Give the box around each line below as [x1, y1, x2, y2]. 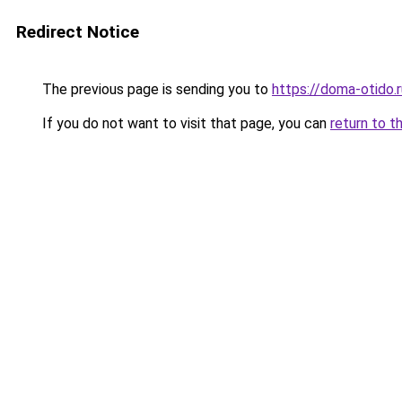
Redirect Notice [16, 22, 139, 42]
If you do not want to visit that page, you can [39, 115, 330, 132]
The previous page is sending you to [39, 81, 272, 98]
